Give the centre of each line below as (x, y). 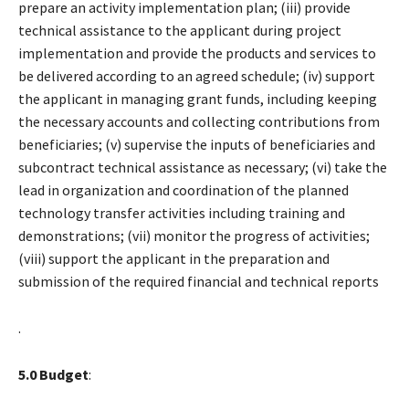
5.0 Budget (53, 374)
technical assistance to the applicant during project (180, 30)
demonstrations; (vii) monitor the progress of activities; (194, 235)
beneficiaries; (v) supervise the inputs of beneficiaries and (197, 144)
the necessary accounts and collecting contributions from (199, 121)
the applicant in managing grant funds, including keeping (198, 98)
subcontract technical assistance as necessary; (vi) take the (203, 167)
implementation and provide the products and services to (197, 52)
